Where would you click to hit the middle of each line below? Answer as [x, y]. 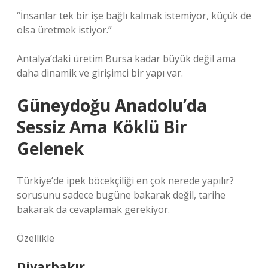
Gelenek [50, 148]
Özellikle [36, 238]
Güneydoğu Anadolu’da [112, 105]
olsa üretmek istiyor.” [64, 30]
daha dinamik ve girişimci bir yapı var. [100, 73]
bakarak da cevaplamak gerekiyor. [93, 209]
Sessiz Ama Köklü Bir [102, 127]
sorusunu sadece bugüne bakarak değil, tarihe [121, 195]
